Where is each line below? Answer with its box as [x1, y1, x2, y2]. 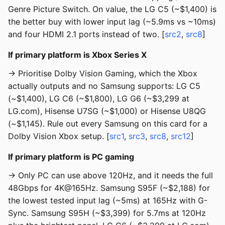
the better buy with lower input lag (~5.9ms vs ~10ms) [8, 17, 216, 27]
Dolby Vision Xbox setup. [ [8, 131, 109, 142]
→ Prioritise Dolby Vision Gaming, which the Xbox [8, 68, 197, 79]
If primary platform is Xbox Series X [8, 50, 147, 60]
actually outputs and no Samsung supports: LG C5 [8, 81, 200, 91]
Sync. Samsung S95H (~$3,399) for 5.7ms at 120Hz [8, 208, 206, 218]
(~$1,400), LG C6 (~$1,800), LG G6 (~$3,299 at [8, 93, 189, 104]
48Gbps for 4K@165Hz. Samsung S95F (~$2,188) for [8, 183, 210, 193]
